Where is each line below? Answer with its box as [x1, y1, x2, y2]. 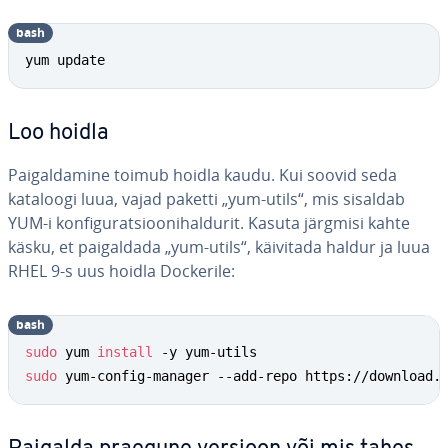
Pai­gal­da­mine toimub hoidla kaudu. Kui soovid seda [8, 164, 397, 186]
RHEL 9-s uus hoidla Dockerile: [8, 260, 235, 282]
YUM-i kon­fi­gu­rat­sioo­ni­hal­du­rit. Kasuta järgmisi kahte [8, 212, 410, 234]
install [97, 344, 153, 360]
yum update [25, 52, 105, 68]
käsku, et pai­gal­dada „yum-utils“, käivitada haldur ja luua [8, 236, 430, 258]
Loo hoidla [8, 122, 109, 145]
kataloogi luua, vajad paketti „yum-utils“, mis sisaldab [8, 188, 405, 210]
